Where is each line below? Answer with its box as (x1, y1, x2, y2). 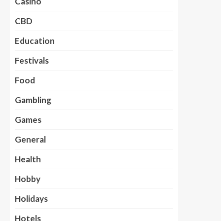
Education (15, 36, 55, 46)
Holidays (15, 193, 48, 204)
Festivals (15, 55, 49, 66)
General (15, 134, 46, 145)
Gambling (15, 95, 51, 105)
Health (15, 154, 41, 164)
